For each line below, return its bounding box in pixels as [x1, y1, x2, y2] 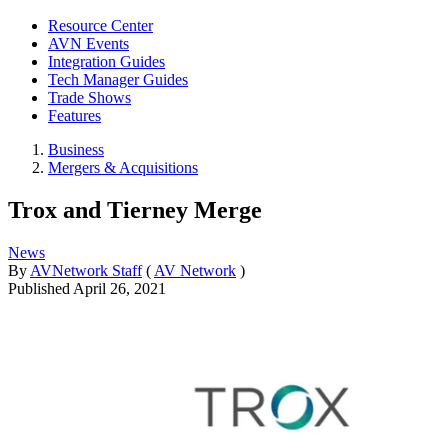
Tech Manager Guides [48, 71, 188, 88]
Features [48, 107, 101, 124]
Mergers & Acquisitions [48, 159, 198, 176]
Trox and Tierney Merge [8, 196, 262, 223]
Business [48, 141, 104, 158]
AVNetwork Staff [30, 261, 142, 279]
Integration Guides [48, 53, 165, 70]
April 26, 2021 [73, 279, 166, 297]
